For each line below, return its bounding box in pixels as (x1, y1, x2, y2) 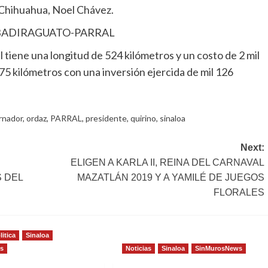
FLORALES (213, 187, 264, 198)
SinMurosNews (194, 245, 242, 252)
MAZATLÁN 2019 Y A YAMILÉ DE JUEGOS (77, 172, 264, 183)
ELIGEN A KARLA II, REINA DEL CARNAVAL (70, 157, 264, 168)
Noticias (125, 245, 151, 252)
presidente (86, 113, 127, 124)
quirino (130, 113, 156, 124)
